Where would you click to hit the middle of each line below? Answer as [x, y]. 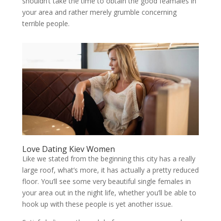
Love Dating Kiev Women [68, 149]
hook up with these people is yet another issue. [97, 204]
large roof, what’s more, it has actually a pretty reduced [110, 170]
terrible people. [46, 23]
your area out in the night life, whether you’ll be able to [109, 193]
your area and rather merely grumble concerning [99, 12]
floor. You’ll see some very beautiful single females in [106, 181]
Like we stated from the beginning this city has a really [109, 159]
